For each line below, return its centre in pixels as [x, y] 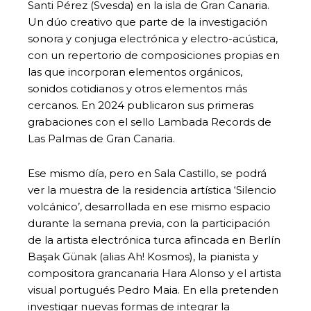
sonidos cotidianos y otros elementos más [137, 88]
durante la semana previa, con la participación [149, 223]
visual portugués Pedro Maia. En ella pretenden [153, 289]
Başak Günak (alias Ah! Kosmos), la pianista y [143, 256]
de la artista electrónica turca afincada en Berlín [154, 239]
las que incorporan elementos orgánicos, [135, 72]
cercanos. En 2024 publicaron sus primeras [141, 105]
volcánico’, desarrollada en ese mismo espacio [149, 206]
